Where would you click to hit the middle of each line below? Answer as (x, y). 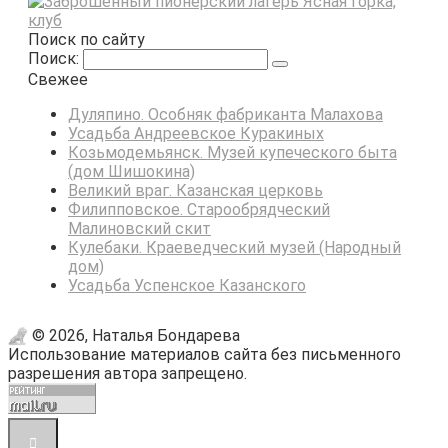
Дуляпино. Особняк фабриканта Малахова (225, 115)
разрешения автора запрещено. (127, 374)
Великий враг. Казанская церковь (195, 191)
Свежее (58, 80)
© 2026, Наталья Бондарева (124, 336)
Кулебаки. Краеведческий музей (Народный (234, 248)
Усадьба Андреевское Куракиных (196, 134)
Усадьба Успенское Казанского (187, 286)
